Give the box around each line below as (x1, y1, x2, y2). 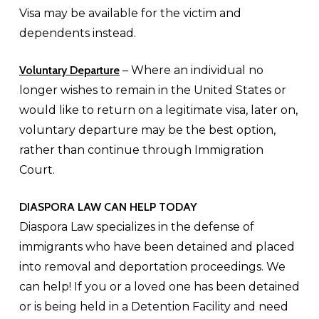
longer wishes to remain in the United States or (19, 83, 286, 97)
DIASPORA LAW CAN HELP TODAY (19, 200, 197, 214)
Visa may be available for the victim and (19, 6, 241, 20)
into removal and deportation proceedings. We (19, 260, 286, 273)
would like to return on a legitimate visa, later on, (19, 103, 298, 117)
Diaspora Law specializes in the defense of (19, 220, 254, 234)
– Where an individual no (119, 63, 263, 77)
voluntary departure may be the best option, (19, 123, 276, 137)
